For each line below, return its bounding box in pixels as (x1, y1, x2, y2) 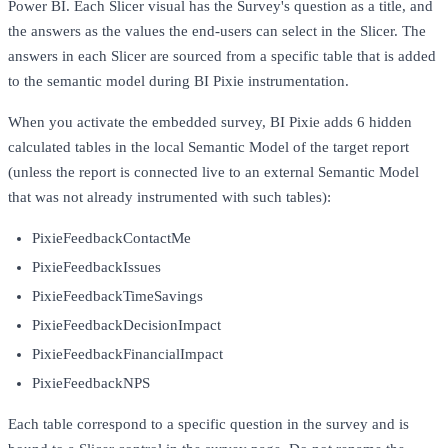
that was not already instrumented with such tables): (8, 189, 331, 206)
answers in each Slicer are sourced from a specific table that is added (8, 48, 436, 65)
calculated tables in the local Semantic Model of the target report (8, 139, 409, 156)
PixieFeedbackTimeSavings (32, 288, 203, 305)
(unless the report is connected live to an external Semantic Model (8, 164, 419, 181)
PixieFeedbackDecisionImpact (32, 317, 221, 334)
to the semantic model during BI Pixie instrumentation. (8, 73, 349, 90)
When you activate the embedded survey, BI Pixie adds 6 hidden (8, 114, 412, 131)
